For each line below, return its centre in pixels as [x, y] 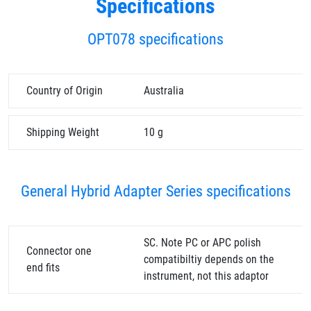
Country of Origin [65, 91]
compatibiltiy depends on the [209, 259]
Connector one [59, 251]
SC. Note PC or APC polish [202, 243]
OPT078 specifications [155, 39]
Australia [164, 91]
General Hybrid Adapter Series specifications [155, 191]
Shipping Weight [63, 132]
